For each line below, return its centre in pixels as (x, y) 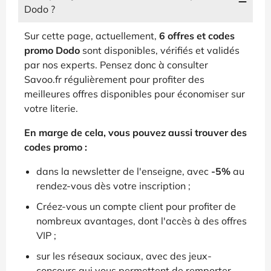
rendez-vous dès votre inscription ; (113, 185)
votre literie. (51, 108)
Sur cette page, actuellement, (92, 35)
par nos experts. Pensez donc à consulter (116, 64)
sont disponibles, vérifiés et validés (160, 50)
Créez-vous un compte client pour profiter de (136, 206)
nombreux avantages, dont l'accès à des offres (142, 220)
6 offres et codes (197, 35)
